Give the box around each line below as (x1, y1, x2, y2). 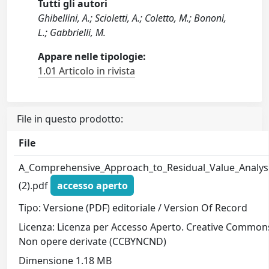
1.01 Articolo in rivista (38, 64, 136, 77)
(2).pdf (19, 178, 51, 192)
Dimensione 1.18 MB (19, 254, 112, 268)
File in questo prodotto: (17, 112, 123, 125)
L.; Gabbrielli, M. (38, 26, 106, 39)
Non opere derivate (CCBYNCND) (19, 235, 167, 249)
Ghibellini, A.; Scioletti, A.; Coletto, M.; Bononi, (38, 11, 227, 25)
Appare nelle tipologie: (38, 50, 147, 63)
